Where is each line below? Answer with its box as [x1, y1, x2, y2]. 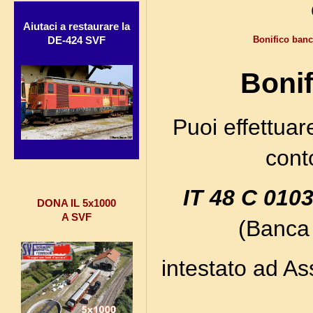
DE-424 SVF [48, 34, 105, 47]
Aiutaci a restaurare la [23, 20, 130, 33]
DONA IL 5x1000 [37, 196, 116, 209]
